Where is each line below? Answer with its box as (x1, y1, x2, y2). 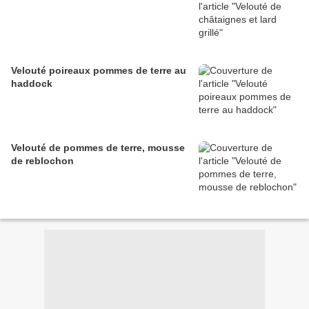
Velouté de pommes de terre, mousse (11, 142, 185, 154)
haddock (11, 78, 52, 90)
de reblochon (11, 155, 74, 167)
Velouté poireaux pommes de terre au (11, 65, 186, 77)
